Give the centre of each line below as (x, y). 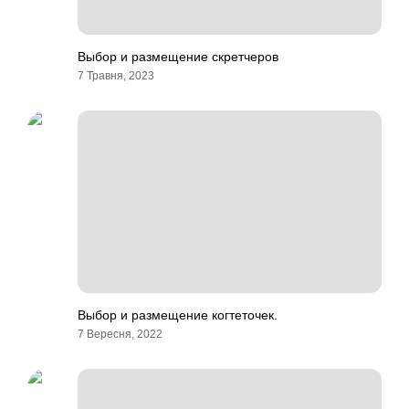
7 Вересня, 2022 (120, 334)
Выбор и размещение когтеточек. (178, 315)
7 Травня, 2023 (116, 76)
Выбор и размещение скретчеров (178, 57)
